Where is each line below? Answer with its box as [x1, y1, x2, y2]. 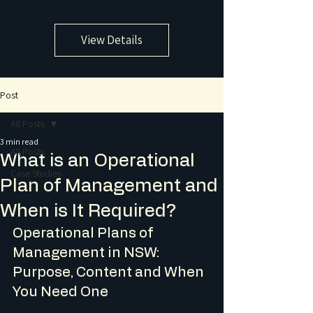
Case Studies [10, 167, 61, 180]
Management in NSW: [13, 246, 162, 260]
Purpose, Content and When [13, 265, 207, 279]
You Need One [13, 285, 108, 299]
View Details [80, 32, 143, 48]
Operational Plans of [13, 226, 156, 240]
